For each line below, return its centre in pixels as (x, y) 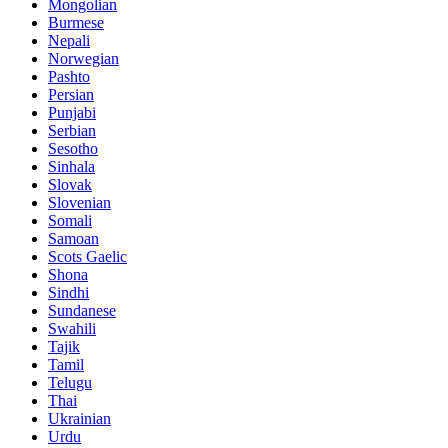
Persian (71, 94)
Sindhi (68, 292)
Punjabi (72, 112)
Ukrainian (79, 418)
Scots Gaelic (87, 256)
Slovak (70, 184)
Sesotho (73, 148)
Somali (70, 220)
